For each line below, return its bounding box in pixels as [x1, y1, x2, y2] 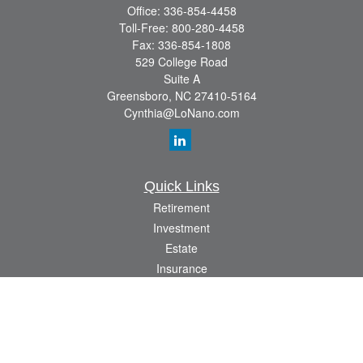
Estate [165, 240, 198, 256]
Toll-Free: [118, 19, 172, 36]
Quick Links [143, 178, 220, 194]
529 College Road [135, 53, 228, 70]
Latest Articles [145, 341, 218, 357]
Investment [153, 220, 210, 236]
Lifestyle [160, 321, 203, 337]
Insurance [156, 260, 207, 276]
